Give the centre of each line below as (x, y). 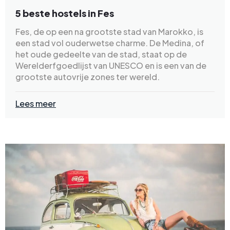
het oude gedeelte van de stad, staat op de (101, 54)
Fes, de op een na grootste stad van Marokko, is (109, 32)
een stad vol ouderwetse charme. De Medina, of (110, 43)
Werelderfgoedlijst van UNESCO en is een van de (111, 66)
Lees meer (36, 104)
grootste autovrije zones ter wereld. (88, 77)
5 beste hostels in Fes (65, 13)
